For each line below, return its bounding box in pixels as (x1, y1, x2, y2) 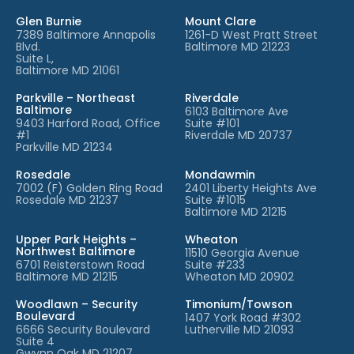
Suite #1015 (185, 191, 246, 208)
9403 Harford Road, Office (16, 115, 160, 131)
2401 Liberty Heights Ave (185, 179, 317, 196)
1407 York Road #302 (185, 309, 301, 326)
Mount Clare (185, 13, 256, 29)
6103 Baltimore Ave (185, 103, 288, 119)
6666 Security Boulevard (16, 321, 150, 337)
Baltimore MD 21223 (185, 38, 290, 55)
